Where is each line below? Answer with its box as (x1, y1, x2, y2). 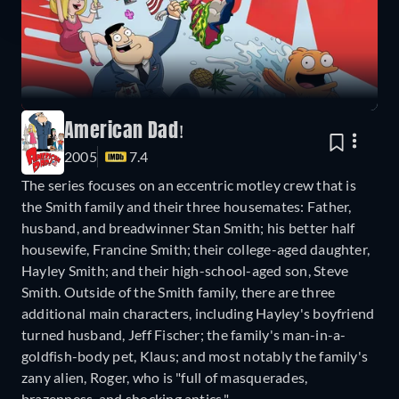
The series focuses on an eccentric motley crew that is (21, 175, 356, 193)
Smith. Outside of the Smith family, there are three (21, 282, 336, 300)
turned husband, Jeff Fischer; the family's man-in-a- (21, 325, 346, 343)
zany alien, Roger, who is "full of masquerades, (21, 368, 308, 386)
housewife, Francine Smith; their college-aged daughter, (21, 240, 370, 257)
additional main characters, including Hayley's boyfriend (21, 304, 375, 322)
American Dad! (64, 121, 185, 142)
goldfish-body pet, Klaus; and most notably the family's (21, 346, 369, 364)
